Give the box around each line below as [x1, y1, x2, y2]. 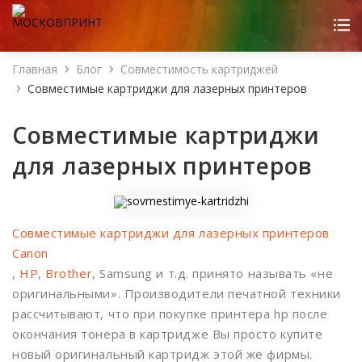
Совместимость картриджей [120, 61, 278, 77]
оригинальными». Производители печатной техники [12, 285, 341, 301]
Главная [12, 61, 57, 77]
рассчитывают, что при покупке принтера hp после [12, 305, 328, 322]
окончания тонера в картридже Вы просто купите [12, 326, 323, 342]
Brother [45, 265, 93, 281]
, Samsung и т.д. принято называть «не [92, 265, 334, 281]
